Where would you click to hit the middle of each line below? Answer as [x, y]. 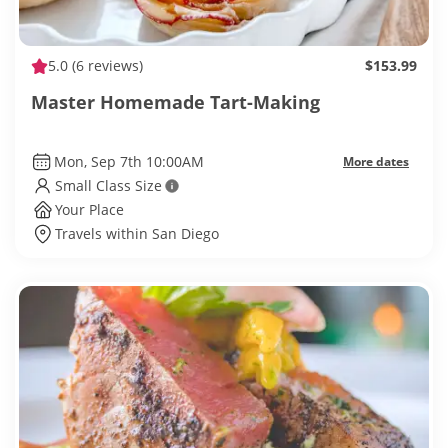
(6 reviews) [105, 66]
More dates [376, 162]
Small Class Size [108, 186]
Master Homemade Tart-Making [175, 102]
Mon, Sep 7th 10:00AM [128, 162]
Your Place [89, 210]
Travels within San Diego [137, 234]
